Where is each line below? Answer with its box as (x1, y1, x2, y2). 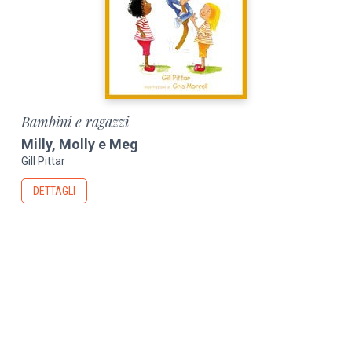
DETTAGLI (33, 185, 76, 198)
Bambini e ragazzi (21, 112, 130, 131)
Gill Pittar (21, 155, 66, 168)
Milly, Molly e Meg (21, 135, 139, 152)
